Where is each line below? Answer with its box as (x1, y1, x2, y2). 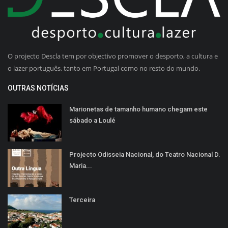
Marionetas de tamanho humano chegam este (69, 105, 208, 113)
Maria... (69, 162, 92, 170)
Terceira (69, 196, 95, 204)
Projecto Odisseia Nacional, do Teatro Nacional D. (69, 151, 220, 159)
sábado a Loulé (69, 117, 116, 125)
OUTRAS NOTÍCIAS (8, 84, 69, 93)
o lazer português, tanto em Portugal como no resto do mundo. (8, 64, 200, 73)
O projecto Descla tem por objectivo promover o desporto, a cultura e (8, 51, 218, 61)
